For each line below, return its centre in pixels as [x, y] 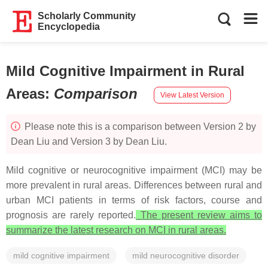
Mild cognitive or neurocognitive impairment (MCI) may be [134, 170]
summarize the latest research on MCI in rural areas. [116, 230]
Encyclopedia [69, 27]
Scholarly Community [87, 16]
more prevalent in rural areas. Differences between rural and [134, 185]
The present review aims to [199, 215]
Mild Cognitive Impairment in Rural [125, 71]
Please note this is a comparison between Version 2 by [139, 127]
